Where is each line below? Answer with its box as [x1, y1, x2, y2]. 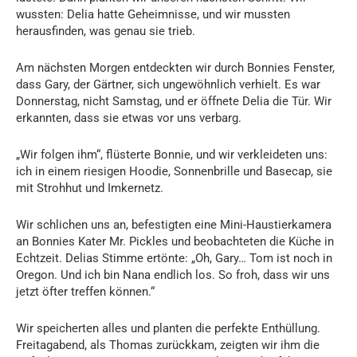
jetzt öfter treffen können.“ [16, 284, 155, 299]
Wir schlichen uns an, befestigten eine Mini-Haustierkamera [16, 217, 331, 232]
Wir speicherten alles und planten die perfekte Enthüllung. [16, 320, 320, 335]
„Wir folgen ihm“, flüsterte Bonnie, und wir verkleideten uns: [16, 147, 328, 162]
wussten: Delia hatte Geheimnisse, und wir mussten [16, 6, 290, 22]
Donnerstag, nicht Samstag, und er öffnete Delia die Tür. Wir [16, 93, 331, 108]
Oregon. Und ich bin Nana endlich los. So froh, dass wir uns [16, 267, 330, 282]
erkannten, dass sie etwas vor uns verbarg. [16, 110, 241, 125]
